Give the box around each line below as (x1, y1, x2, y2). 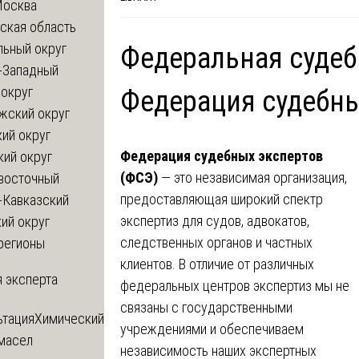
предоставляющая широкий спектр (120, 190, 323, 208)
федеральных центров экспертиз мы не (120, 276, 349, 294)
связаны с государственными (120, 298, 292, 316)
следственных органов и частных (120, 233, 313, 251)
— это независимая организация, (158, 168, 347, 186)
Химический (34, 309, 104, 327)
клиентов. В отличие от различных (120, 255, 314, 272)
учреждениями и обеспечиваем (120, 320, 304, 337)
